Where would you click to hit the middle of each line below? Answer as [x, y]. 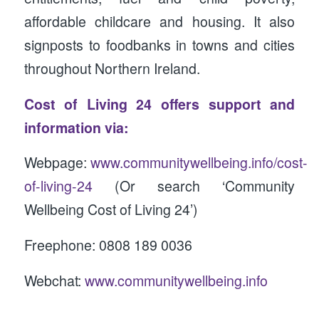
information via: [76, 127]
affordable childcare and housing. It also [159, 22]
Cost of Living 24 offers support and [159, 104]
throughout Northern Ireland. [112, 69]
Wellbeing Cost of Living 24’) [111, 210]
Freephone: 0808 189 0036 [108, 245]
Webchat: [54, 280]
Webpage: [57, 163]
